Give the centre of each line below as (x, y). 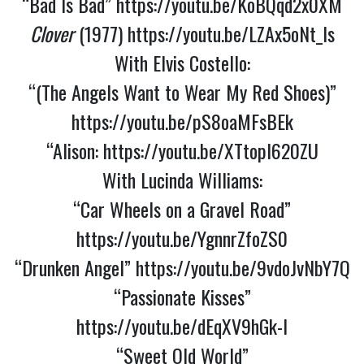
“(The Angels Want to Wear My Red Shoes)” (182, 92)
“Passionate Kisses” (182, 297)
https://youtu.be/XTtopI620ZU (210, 151)
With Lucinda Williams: (182, 180)
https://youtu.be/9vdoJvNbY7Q (243, 268)
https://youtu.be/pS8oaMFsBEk (182, 121)
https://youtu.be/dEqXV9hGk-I (182, 326)
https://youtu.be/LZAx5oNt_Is (231, 34)
